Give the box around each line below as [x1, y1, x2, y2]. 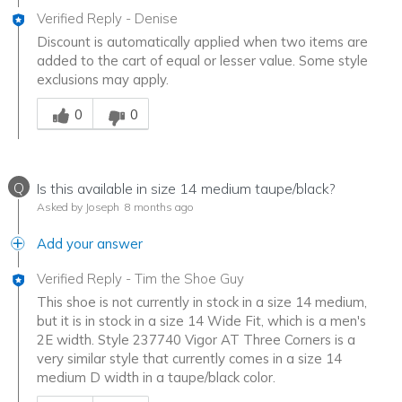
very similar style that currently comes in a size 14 [37, 350, 342, 368]
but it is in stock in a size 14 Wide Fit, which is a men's [37, 312, 366, 330]
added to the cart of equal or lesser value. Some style [37, 52, 368, 70]
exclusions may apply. [37, 71, 169, 89]
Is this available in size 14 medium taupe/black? [37, 179, 336, 198]
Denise [135, 10, 178, 28]
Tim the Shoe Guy [135, 270, 244, 288]
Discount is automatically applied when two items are [37, 33, 368, 51]
